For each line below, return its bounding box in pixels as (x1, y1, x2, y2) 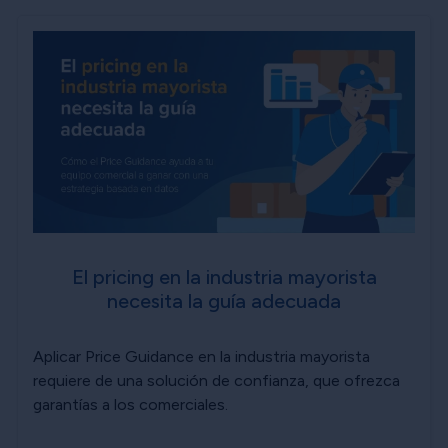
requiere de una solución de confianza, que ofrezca (33, 370, 400, 390)
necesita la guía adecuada (107, 288, 341, 313)
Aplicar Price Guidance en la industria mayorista (33, 346, 370, 366)
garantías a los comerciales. (33, 394, 228, 414)
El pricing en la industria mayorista (71, 264, 377, 289)
